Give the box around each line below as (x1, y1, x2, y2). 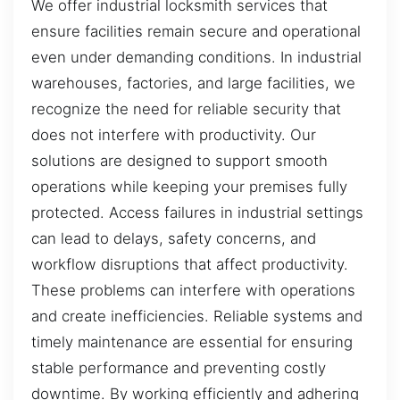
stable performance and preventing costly (31, 358, 326, 377)
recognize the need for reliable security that (31, 99, 341, 118)
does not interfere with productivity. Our (31, 125, 316, 144)
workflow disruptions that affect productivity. (31, 254, 348, 273)
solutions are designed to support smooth (31, 151, 328, 170)
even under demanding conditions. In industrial (31, 47, 362, 66)
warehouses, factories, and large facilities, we (31, 73, 355, 92)
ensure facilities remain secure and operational (31, 21, 361, 40)
